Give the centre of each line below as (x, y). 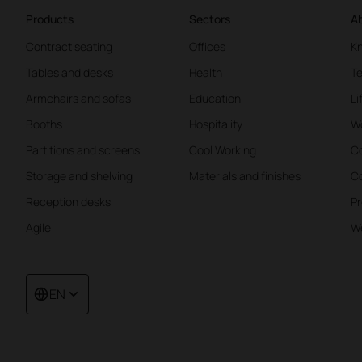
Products (50, 19)
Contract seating (69, 47)
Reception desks (68, 202)
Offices (208, 47)
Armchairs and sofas (78, 99)
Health (206, 73)
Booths (44, 124)
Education (215, 99)
